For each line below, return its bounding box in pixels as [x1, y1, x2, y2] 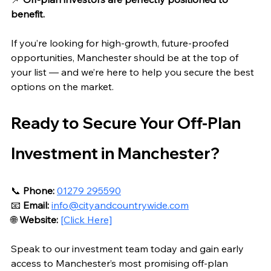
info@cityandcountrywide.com [51, 199, 189, 212]
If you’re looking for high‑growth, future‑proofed [11, 37, 231, 50]
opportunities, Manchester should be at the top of [11, 51, 241, 64]
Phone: [23, 184, 54, 197]
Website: [19, 214, 58, 226]
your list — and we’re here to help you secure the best [11, 66, 256, 79]
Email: [23, 199, 49, 212]
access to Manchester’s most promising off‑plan [11, 257, 230, 270]
